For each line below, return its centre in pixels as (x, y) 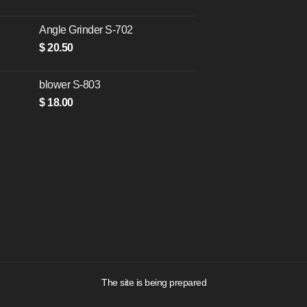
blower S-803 (70, 85)
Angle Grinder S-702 (86, 30)
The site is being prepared (154, 282)
